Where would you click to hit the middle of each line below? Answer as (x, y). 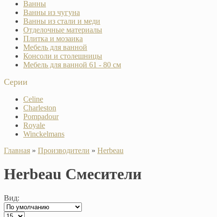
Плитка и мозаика (53, 38)
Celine (33, 99)
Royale (34, 125)
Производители (64, 150)
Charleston (40, 108)
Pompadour (41, 116)
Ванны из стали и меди (62, 21)
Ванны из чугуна (52, 12)
